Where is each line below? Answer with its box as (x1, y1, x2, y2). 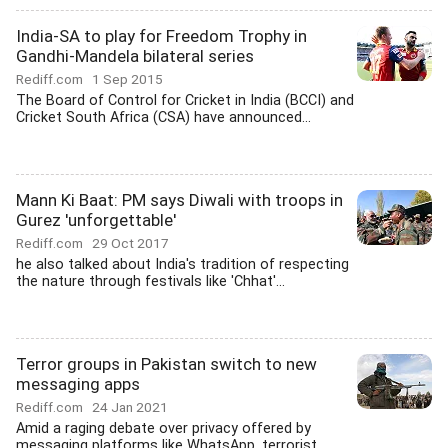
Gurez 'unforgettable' (16, 210, 176, 230)
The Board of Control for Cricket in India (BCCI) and (16, 92, 354, 109)
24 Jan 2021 (92, 399, 168, 415)
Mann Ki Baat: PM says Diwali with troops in (16, 190, 343, 210)
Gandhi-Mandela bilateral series (16, 46, 254, 66)
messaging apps (16, 374, 140, 394)
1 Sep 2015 (92, 71, 163, 87)
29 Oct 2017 (92, 235, 169, 251)
